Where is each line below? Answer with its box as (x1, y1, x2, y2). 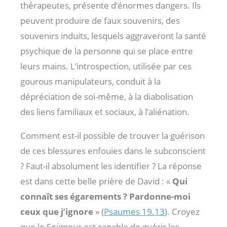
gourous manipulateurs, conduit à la (20, 75, 161, 88)
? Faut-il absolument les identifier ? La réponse (20, 160, 202, 172)
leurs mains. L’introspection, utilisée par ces (20, 60, 192, 72)
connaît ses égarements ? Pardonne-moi (20, 191, 191, 203)
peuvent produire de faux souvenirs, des (20, 15, 180, 27)
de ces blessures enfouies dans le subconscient (20, 145, 206, 157)
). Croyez (165, 206, 200, 218)
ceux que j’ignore (20, 206, 93, 218)
